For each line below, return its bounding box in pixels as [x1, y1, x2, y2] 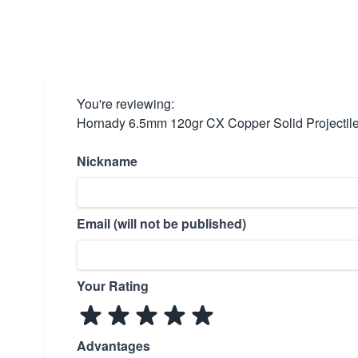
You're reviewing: [77, 94, 174, 113]
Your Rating [77, 276, 149, 295]
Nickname [77, 152, 137, 170]
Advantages [77, 336, 150, 355]
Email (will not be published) [77, 214, 246, 233]
